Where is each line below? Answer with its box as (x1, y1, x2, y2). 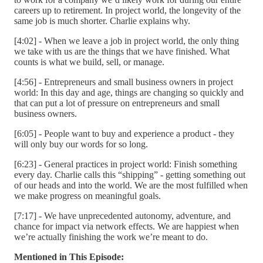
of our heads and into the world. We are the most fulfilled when (14, 180, 248, 190)
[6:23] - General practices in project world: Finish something (14, 159, 237, 169)
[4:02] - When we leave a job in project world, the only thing (14, 35, 239, 46)
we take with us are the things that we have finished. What (14, 46, 230, 56)
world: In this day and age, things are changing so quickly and (14, 87, 244, 97)
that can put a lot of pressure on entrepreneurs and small (14, 97, 220, 108)
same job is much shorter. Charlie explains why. (14, 15, 190, 26)
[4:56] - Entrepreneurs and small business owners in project (14, 76, 233, 87)
